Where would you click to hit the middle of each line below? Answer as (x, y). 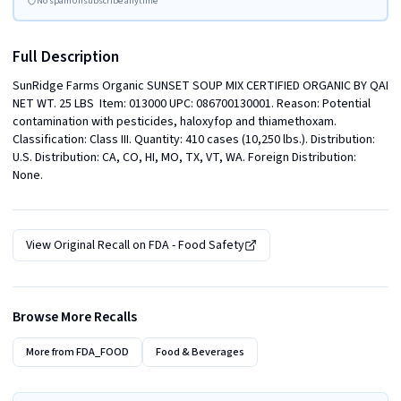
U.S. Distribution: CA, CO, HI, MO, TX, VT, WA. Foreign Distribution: (184, 158)
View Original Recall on (87, 245)
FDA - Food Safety (196, 245)
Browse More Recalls (75, 317)
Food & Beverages (200, 351)
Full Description (66, 56)
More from (51, 351)
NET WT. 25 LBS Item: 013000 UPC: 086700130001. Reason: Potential (192, 104)
